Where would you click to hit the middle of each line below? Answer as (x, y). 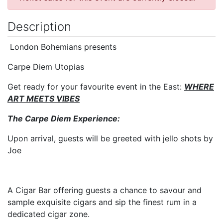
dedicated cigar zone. (49, 214)
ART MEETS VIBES (44, 98)
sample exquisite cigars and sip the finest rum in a (102, 202)
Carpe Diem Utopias (47, 66)
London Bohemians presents (62, 47)
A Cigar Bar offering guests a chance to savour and (105, 190)
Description (39, 26)
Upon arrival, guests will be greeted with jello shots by (110, 138)
